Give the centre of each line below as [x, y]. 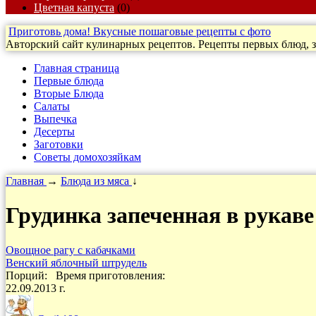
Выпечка [55, 119]
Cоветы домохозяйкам [87, 157]
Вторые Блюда [69, 93]
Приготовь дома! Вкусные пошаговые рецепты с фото [140, 31]
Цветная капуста [74, 7]
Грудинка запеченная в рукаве [160, 215]
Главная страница [77, 68]
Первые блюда [69, 81]
